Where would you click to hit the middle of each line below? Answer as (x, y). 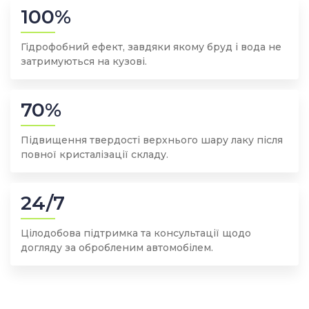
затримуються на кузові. (84, 62)
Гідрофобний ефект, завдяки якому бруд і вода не (151, 47)
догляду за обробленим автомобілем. (117, 248)
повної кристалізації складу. (94, 155)
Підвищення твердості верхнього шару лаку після (152, 140)
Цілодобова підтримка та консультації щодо (136, 233)
